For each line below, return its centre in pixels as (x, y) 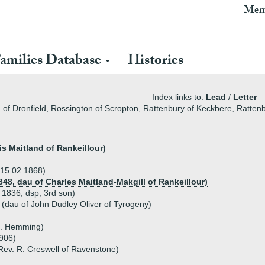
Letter (245, 97)
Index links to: (179, 97)
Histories (156, 62)
